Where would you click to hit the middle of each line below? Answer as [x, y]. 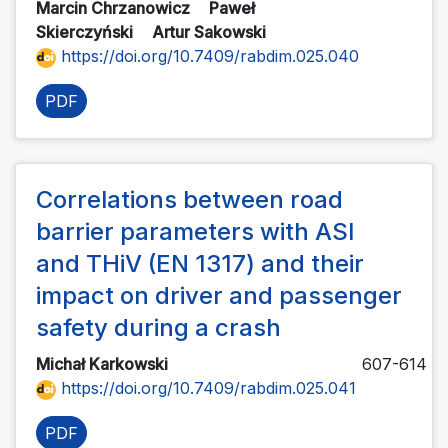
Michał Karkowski [104, 364]
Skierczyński [86, 32]
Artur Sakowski [211, 32]
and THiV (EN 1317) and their [200, 264]
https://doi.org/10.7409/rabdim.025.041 [206, 388]
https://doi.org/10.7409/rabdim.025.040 [207, 56]
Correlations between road [189, 200]
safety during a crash [158, 328]
